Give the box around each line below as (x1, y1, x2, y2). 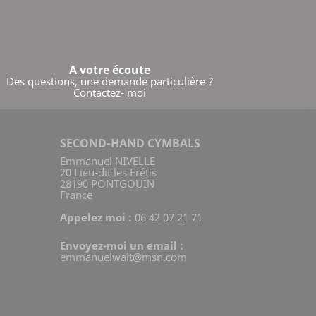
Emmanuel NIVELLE (60, 154, 155, 168)
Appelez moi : (60, 210, 135, 224)
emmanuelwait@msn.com (60, 250, 187, 264)
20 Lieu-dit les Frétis (60, 165, 157, 179)
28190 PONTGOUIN (60, 176, 154, 190)
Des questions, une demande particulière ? (6, 74, 214, 88)
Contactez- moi (73, 85, 147, 99)
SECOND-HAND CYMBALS (60, 135, 200, 151)
